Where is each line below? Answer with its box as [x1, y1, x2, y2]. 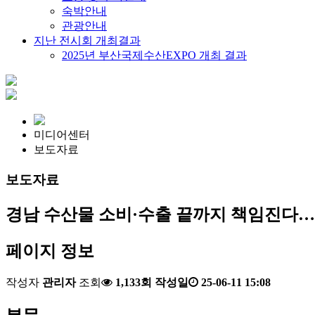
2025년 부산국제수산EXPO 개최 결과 [62, 49, 247, 61]
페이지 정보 [6, 241, 94, 260]
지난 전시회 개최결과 [34, 34, 141, 46]
